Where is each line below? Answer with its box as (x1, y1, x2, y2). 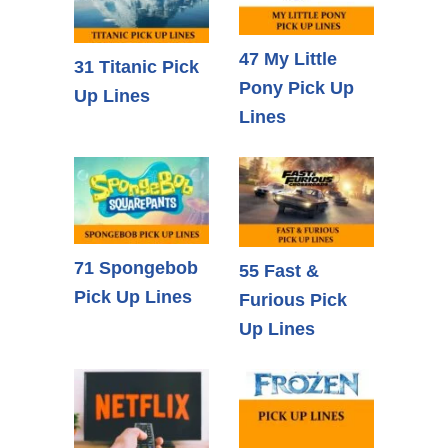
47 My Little (239, 49, 337, 70)
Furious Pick (239, 290, 347, 311)
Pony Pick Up (239, 78, 354, 99)
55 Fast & (239, 261, 319, 282)
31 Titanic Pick (74, 57, 199, 78)
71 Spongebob (74, 257, 198, 278)
